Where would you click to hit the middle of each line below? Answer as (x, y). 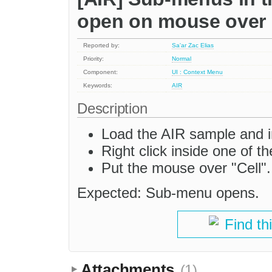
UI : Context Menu (198, 72)
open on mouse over (172, 21)
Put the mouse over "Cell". (186, 168)
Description (114, 109)
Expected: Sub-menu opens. (168, 193)
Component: (101, 72)
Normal (182, 59)
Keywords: (98, 86)
